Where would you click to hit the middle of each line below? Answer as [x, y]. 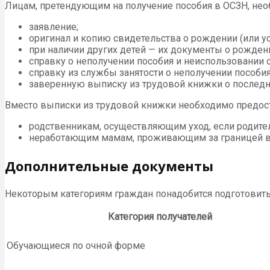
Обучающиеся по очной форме [76, 246]
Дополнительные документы [109, 166]
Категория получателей [160, 217]
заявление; [54, 27]
